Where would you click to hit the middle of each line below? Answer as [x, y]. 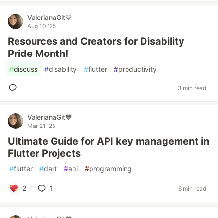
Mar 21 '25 [41, 126]
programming [110, 169]
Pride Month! [38, 54]
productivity [137, 69]
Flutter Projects [44, 153]
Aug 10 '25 [42, 26]
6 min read [192, 188]
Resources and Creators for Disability [96, 41]
